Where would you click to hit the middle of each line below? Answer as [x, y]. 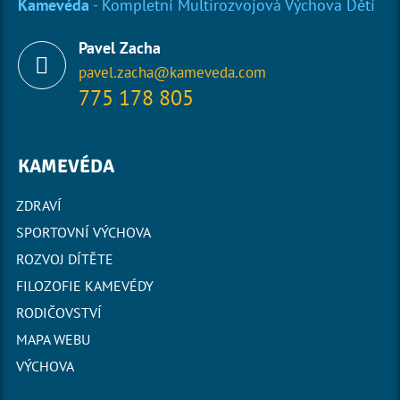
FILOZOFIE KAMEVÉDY [85, 286]
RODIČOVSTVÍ [59, 312]
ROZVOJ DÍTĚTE [65, 259]
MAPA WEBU [53, 339]
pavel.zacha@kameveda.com [172, 72]
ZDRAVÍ [39, 205]
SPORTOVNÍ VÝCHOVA [83, 232]
